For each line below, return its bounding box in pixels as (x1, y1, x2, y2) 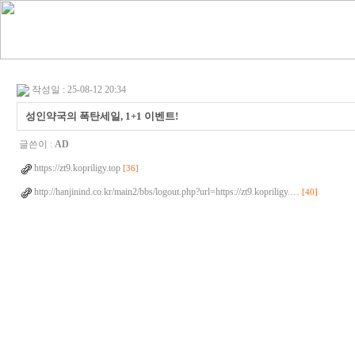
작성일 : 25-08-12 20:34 (31, 84, 126, 95)
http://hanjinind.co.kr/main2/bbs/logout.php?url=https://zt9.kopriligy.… (33, 186, 300, 197)
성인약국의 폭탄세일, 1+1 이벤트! (25, 110, 178, 122)
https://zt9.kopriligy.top (33, 162, 120, 174)
